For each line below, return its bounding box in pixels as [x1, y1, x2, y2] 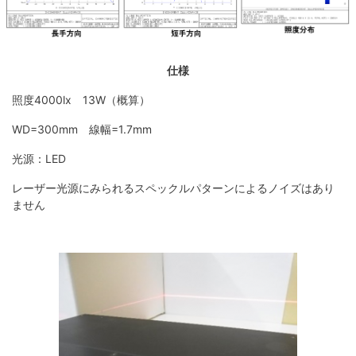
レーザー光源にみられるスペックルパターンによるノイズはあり [12, 181, 335, 195]
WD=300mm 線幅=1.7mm [12, 122, 152, 137]
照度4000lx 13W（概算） [12, 93, 150, 107]
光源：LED [12, 152, 66, 166]
